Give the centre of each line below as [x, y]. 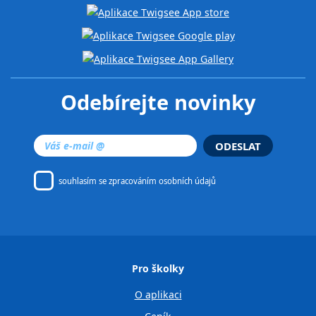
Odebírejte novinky [158, 102]
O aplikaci [158, 295]
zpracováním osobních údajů [163, 181]
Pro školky [158, 269]
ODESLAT [238, 146]
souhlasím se [84, 181]
